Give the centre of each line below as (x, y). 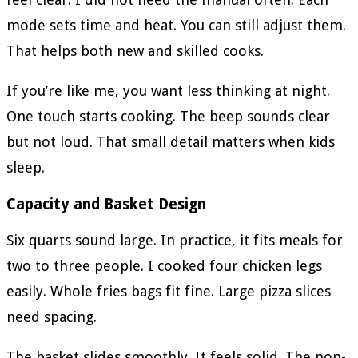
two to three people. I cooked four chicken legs (164, 265)
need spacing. (52, 316)
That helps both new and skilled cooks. (135, 51)
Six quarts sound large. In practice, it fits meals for (175, 240)
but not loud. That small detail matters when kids (171, 142)
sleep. (26, 168)
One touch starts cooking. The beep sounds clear (168, 117)
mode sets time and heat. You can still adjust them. (176, 26)
